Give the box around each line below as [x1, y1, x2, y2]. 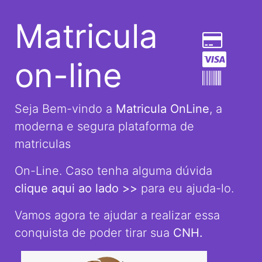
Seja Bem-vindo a [15, 102, 116, 116]
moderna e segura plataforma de [15, 119, 194, 133]
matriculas [15, 137, 71, 151]
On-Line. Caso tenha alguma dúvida [15, 164, 212, 178]
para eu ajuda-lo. [137, 181, 234, 195]
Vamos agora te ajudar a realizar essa [15, 208, 220, 222]
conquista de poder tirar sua [15, 226, 173, 240]
